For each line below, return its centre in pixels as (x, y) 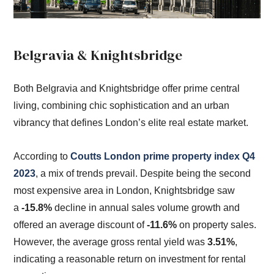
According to (42, 156)
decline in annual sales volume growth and (146, 207)
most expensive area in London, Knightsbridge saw (124, 190)
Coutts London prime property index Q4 (163, 156)
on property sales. (217, 224)
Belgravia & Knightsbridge (98, 56)
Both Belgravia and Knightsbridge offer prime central (127, 88)
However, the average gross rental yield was (111, 242)
